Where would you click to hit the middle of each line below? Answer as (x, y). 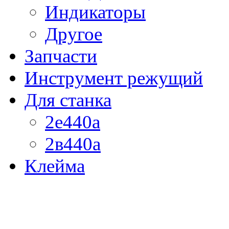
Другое (74, 34)
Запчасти (61, 56)
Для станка (68, 100)
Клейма (55, 166)
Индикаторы (95, 12)
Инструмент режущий (114, 78)
